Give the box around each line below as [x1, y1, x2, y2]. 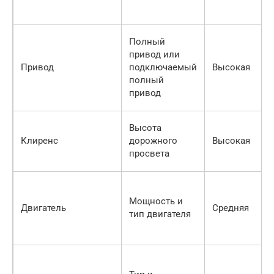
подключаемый [129, 62, 197, 73]
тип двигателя [129, 209, 191, 220]
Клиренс [21, 135, 58, 147]
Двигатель [21, 202, 66, 214]
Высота [129, 122, 161, 134]
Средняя [212, 202, 249, 214]
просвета [129, 148, 169, 160]
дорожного [129, 135, 177, 147]
